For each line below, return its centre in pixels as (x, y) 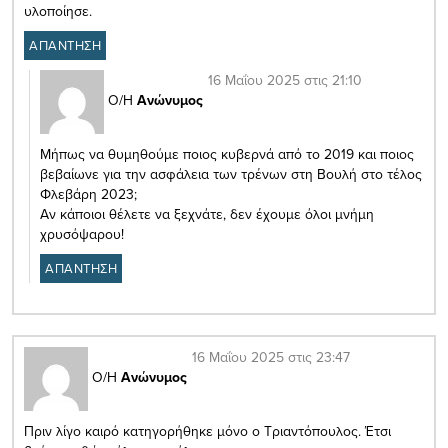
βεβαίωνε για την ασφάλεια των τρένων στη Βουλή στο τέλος (231, 174)
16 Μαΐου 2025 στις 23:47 (271, 357)
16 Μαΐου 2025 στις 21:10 (285, 80)
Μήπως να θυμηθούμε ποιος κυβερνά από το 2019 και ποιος (227, 154)
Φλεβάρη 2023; (88, 194)
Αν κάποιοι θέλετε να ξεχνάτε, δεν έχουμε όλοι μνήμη (207, 214)
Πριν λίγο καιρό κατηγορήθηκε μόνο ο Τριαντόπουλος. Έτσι (207, 431)
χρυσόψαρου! (82, 234)
